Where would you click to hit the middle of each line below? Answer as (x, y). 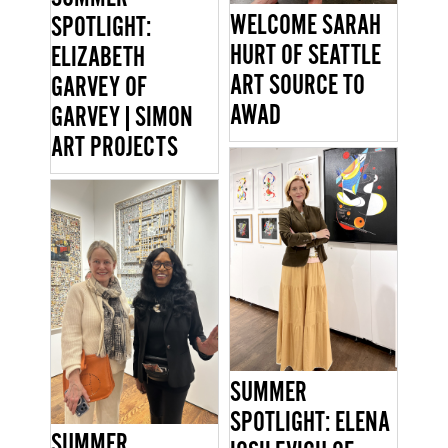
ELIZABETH (97, 58)
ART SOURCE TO (297, 86)
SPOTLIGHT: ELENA (309, 422)
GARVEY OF (98, 88)
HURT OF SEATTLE (305, 56)
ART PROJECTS (114, 148)
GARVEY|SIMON (121, 118)
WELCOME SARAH (305, 26)
